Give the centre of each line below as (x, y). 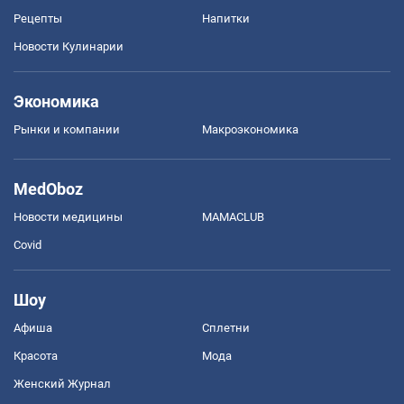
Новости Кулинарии (69, 46)
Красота (36, 355)
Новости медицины (68, 216)
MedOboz (48, 188)
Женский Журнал (62, 383)
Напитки (226, 18)
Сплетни (226, 327)
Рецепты (38, 18)
